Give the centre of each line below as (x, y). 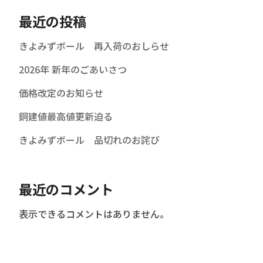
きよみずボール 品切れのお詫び (89, 140)
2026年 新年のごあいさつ (73, 70)
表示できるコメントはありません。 (94, 214)
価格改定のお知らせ (61, 93)
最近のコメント (66, 189)
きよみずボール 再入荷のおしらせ (94, 46)
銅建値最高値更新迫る (66, 117)
